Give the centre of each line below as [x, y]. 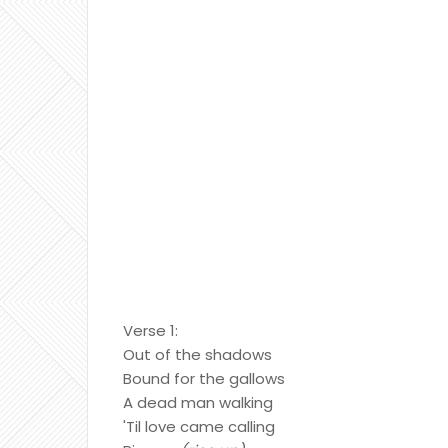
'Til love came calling [199, 426]
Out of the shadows [197, 354]
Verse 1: [150, 330]
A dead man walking [198, 402]
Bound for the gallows [204, 378]
